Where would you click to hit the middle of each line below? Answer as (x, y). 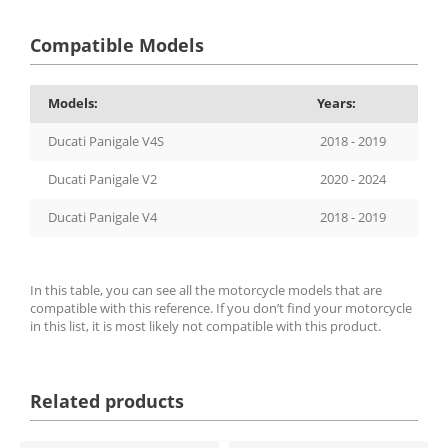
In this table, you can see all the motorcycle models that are (206, 289)
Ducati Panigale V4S (106, 140)
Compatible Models (117, 44)
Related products (107, 400)
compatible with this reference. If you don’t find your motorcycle (221, 307)
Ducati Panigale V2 (102, 178)
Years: (336, 102)
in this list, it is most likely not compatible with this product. (205, 325)
